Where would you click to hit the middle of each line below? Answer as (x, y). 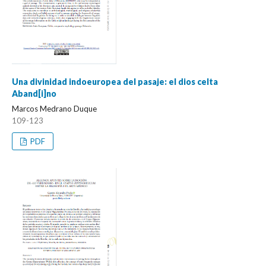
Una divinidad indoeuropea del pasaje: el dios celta (115, 81)
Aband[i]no (34, 93)
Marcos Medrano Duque (54, 108)
